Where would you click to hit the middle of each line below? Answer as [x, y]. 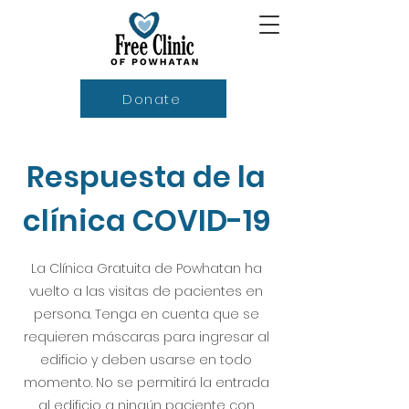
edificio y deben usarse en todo [146, 360]
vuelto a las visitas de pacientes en [146, 291]
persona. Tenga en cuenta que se [146, 314]
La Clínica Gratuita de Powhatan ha [146, 268]
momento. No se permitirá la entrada [146, 383]
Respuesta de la [146, 177]
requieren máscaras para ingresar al [146, 337]
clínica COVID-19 [146, 220]
